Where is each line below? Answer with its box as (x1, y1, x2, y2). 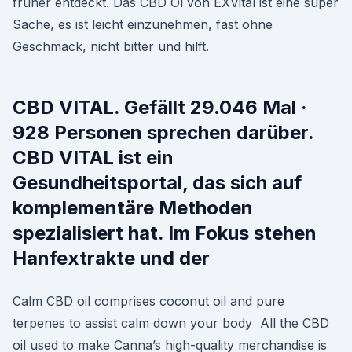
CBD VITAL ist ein (13, 146, 174, 169)
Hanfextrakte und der (13, 247, 210, 269)
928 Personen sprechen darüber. (13, 121, 313, 144)
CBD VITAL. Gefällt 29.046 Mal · (13, 96, 307, 119)
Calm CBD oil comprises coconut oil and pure (13, 293, 284, 309)
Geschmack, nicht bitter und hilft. (13, 38, 209, 54)
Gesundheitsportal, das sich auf (13, 171, 302, 194)
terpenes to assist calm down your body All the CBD (13, 315, 329, 331)
